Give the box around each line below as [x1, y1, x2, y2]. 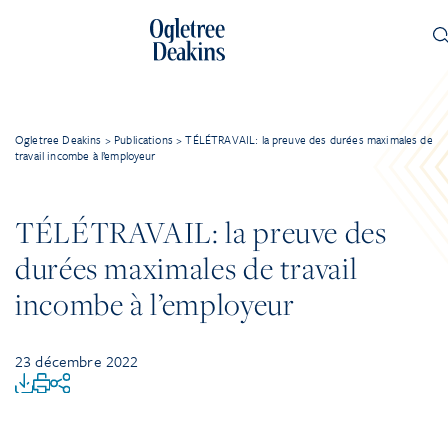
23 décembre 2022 [15, 350, 139, 372]
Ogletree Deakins [15, 131, 102, 148]
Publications [114, 131, 173, 148]
